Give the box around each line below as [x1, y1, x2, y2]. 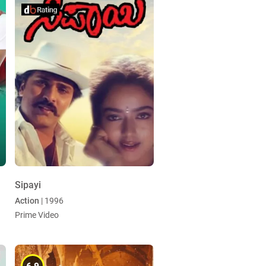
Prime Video [14, 210, 59, 220]
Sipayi [14, 179, 41, 191]
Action [14, 196, 39, 205]
